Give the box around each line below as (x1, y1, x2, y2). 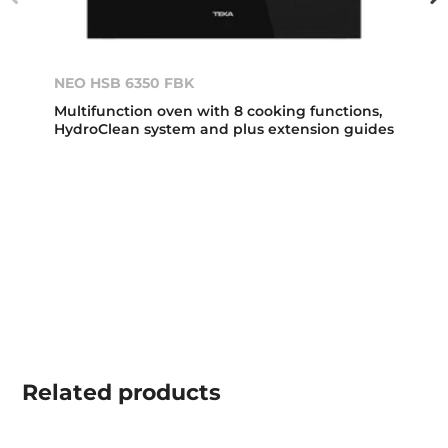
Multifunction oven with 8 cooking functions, (54, 102, 383, 121)
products (112, 379, 222, 407)
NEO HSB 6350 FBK (54, 74, 195, 93)
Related (22, 379, 113, 407)
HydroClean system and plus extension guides (54, 120, 395, 139)
